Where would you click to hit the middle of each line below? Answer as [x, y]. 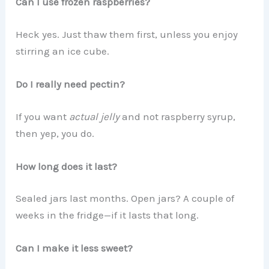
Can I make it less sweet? [74, 248]
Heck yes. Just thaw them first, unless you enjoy [127, 34]
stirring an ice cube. [63, 51]
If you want [43, 116]
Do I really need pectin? [71, 84]
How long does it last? [67, 166]
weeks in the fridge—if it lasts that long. [107, 215]
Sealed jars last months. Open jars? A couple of [125, 198]
